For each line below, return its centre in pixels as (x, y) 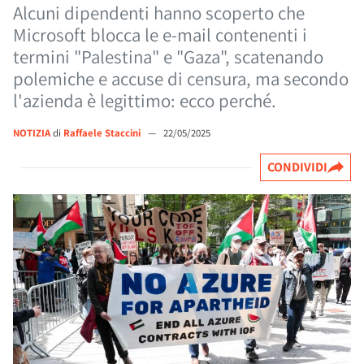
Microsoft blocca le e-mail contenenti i (160, 35)
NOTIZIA (32, 133)
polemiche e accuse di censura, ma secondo (181, 79)
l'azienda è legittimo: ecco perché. (145, 101)
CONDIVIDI (297, 167)
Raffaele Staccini (103, 133)
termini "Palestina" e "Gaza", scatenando (168, 57)
